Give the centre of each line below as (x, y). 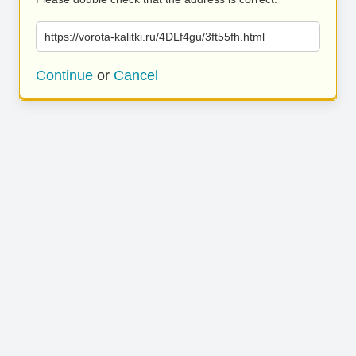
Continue (64, 75)
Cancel (136, 75)
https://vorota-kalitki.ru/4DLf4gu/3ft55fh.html (155, 37)
